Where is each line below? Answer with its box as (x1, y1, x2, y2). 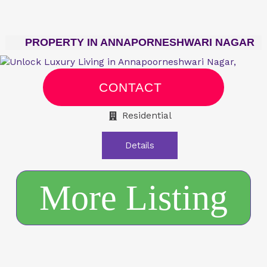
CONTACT (99, 80, 162, 95)
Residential (122, 110, 172, 122)
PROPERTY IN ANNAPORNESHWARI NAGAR (24, 36, 254, 48)
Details (125, 140, 154, 151)
